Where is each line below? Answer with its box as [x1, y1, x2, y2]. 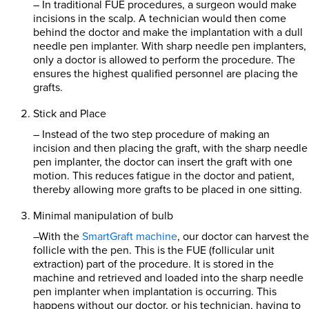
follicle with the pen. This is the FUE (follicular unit [33, 242, 275, 258]
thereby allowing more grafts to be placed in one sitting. [33, 181, 302, 197]
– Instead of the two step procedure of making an [33, 126, 270, 142]
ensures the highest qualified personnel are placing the [33, 66, 298, 81]
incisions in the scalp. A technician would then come [33, 10, 286, 26]
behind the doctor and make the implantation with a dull [33, 24, 303, 40]
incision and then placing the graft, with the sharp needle [33, 140, 308, 156]
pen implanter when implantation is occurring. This [33, 283, 277, 299]
